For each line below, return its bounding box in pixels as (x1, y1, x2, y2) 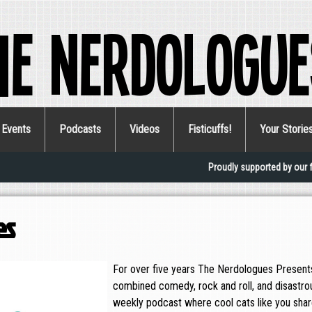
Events (1, 123, 31, 136)
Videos (130, 123, 159, 136)
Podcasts (59, 123, 101, 136)
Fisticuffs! (188, 123, 231, 136)
